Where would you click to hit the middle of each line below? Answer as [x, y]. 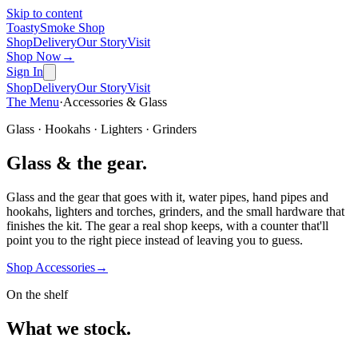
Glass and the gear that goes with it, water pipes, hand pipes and [167, 197]
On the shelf [37, 294]
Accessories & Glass [115, 102]
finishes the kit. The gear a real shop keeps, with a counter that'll [167, 225]
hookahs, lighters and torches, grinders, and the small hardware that [175, 211]
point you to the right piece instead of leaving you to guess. [155, 240]
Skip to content [44, 13]
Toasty [23, 28]
